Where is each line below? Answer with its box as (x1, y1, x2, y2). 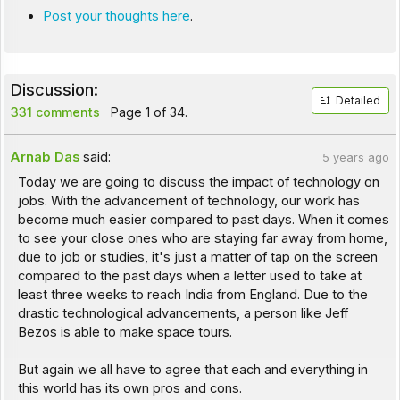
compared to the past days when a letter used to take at (17, 268, 362, 285)
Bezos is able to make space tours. (17, 324, 232, 341)
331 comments (10, 104, 100, 120)
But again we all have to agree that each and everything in (17, 362, 368, 379)
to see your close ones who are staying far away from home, (17, 230, 387, 247)
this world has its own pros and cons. (17, 380, 242, 397)
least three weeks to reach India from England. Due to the (17, 287, 368, 304)
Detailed (336, 94, 381, 107)
